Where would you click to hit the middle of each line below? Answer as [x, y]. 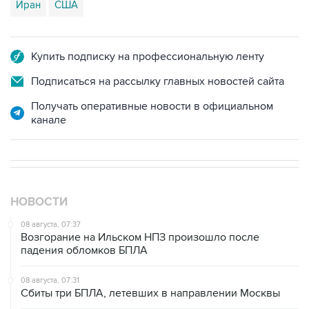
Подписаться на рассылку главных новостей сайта [158, 81]
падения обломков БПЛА [84, 250]
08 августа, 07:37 [51, 225]
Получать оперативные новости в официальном [152, 106]
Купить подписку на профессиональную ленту [148, 57]
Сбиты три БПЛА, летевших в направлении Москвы [150, 293]
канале [49, 120]
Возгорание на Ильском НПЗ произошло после [140, 237]
